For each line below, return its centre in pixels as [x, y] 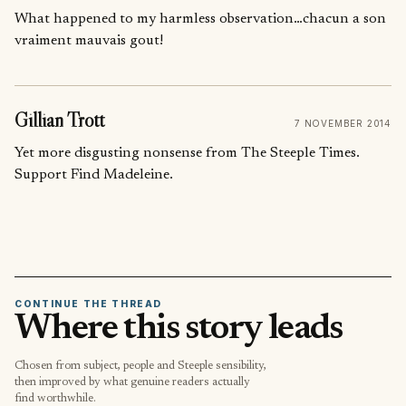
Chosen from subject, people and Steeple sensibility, [140, 367]
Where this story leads [179, 330]
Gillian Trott [59, 121]
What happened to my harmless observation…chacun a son [200, 19]
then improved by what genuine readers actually [132, 383]
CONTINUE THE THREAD [89, 303]
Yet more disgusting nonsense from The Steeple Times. [187, 153]
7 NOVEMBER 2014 [343, 124]
